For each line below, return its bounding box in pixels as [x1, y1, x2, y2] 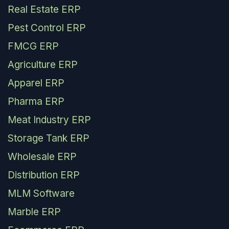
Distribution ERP [8, 169, 80, 181]
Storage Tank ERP [8, 132, 89, 144]
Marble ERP [8, 205, 61, 218]
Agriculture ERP [8, 58, 78, 71]
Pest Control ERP [8, 21, 86, 34]
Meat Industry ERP [8, 113, 91, 126]
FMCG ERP [8, 40, 59, 52]
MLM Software [8, 187, 75, 199]
